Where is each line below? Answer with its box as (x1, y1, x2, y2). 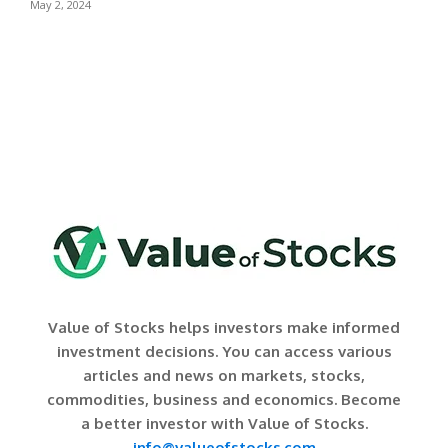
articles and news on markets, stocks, (83, 365, 365, 385)
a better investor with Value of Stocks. (80, 413, 368, 433)
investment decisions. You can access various (56, 341, 392, 361)
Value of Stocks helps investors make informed (48, 317, 400, 337)
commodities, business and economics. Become (47, 389, 401, 409)
